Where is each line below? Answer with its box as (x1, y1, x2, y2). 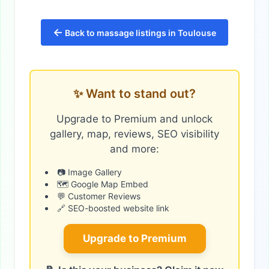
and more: (110, 143, 159, 156)
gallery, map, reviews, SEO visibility (50, 128, 219, 141)
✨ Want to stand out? (73, 86, 196, 101)
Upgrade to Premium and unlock (56, 113, 213, 125)
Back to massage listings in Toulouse (63, 28, 216, 38)
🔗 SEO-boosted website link (57, 203, 169, 214)
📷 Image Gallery (57, 167, 122, 178)
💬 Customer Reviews (57, 191, 141, 202)
